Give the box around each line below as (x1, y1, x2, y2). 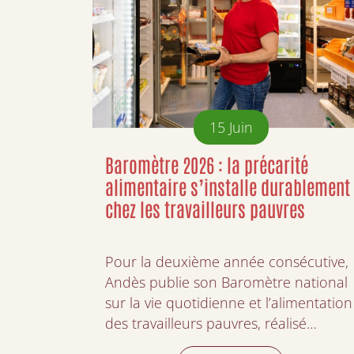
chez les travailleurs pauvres (105, 195, 305, 220)
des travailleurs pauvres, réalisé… (105, 313, 317, 333)
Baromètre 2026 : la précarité (105, 151, 308, 176)
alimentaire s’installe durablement (105, 173, 350, 198)
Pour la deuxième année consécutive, (105, 251, 348, 271)
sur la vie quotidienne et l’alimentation (105, 292, 352, 312)
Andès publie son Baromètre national (105, 272, 348, 292)
